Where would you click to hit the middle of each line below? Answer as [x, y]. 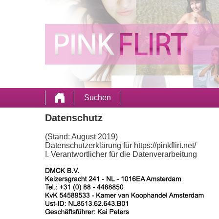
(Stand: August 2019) [81, 137]
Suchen [98, 98]
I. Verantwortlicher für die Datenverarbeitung [121, 154]
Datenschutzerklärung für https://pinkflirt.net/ [120, 145]
